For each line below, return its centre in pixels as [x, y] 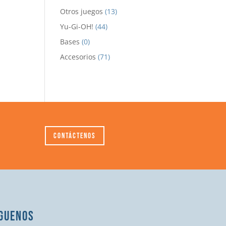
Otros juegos [82, 12]
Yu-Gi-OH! [77, 27]
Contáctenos [75, 136]
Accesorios [78, 57]
